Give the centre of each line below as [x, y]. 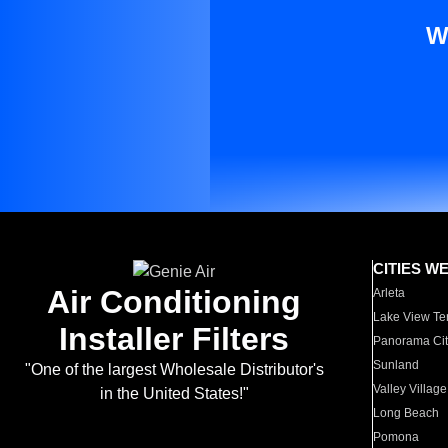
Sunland [396, 365]
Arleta [389, 293]
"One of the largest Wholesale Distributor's [174, 369]
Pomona [396, 437]
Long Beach [406, 413]
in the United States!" [174, 393]
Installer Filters [174, 339]
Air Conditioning [174, 302]
